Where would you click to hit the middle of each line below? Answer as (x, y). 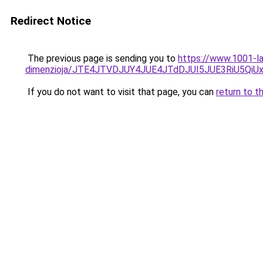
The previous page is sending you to (102, 58)
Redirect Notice (51, 21)
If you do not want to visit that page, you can (121, 92)
